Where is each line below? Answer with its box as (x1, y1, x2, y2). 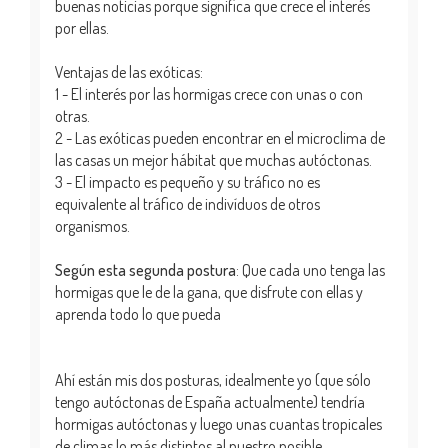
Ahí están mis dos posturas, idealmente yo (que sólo (55, 369, 371, 390)
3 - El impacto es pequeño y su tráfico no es (55, 171, 320, 192)
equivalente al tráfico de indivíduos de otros (55, 193, 320, 214)
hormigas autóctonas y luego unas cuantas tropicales (55, 413, 382, 434)
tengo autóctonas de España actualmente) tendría (55, 391, 365, 412)
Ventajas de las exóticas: (55, 61, 203, 82)
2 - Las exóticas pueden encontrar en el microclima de (55, 127, 385, 148)
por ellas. (55, 17, 109, 38)
